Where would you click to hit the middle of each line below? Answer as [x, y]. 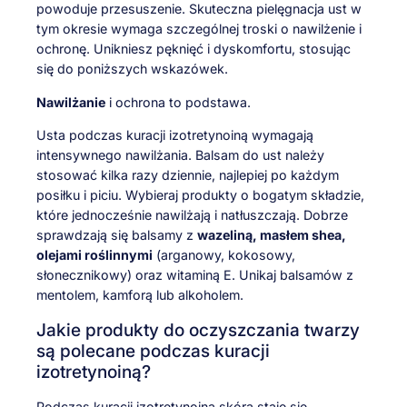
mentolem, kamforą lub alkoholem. [140, 294]
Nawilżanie [71, 102]
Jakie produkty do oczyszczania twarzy [198, 329]
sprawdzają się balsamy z [117, 234]
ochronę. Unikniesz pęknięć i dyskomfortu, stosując [194, 49]
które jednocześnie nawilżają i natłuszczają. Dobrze [192, 214]
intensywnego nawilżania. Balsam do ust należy [180, 154]
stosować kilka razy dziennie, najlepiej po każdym [188, 174]
